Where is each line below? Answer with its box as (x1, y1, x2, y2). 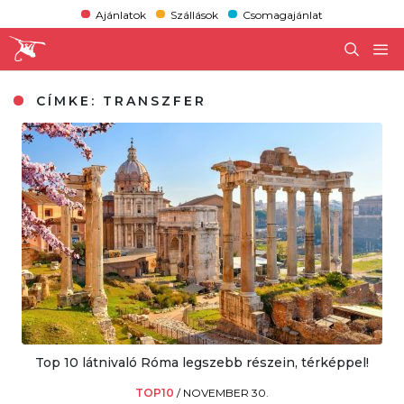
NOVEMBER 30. (183, 385, 269, 399)
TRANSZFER (103, 92, 207, 109)
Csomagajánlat (243, 7, 324, 22)
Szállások (170, 7, 218, 22)
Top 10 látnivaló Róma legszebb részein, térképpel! (35, 353, 369, 371)
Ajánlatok (95, 7, 146, 22)
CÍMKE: (30, 92, 104, 109)
